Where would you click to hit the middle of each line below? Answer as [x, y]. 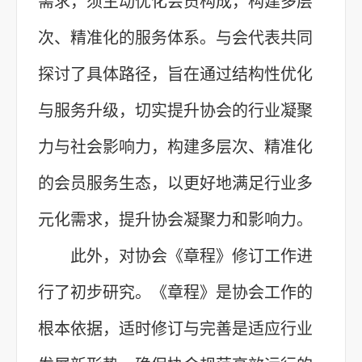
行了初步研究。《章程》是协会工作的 [175, 292]
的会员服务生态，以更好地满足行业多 [175, 183]
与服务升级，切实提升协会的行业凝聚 [175, 110]
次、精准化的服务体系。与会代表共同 [175, 38]
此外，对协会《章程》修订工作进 [192, 256]
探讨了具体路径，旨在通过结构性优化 [175, 74]
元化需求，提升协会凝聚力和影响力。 [175, 219]
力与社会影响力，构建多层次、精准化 [175, 147]
